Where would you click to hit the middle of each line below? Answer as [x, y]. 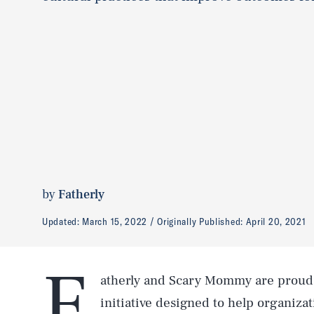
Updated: [62, 221]
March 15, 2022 [115, 221]
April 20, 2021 [276, 221]
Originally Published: [202, 221]
